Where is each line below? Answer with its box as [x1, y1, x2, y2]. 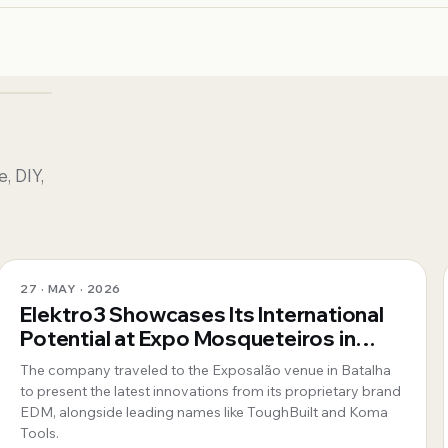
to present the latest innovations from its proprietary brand [20, 382, 402, 401]
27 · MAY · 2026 [20, 281, 121, 297]
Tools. [20, 424, 60, 443]
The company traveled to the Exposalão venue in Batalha [20, 361, 392, 380]
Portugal [20, 349, 106, 376]
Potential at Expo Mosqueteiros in [20, 325, 356, 352]
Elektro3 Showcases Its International [20, 301, 384, 328]
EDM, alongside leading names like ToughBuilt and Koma [20, 403, 389, 422]
